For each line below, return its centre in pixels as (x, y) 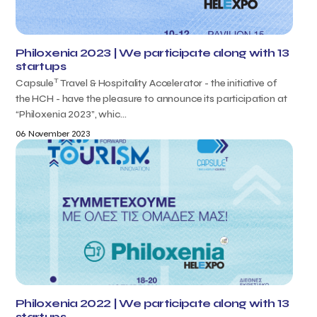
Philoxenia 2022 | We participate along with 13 (152, 303)
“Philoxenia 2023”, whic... (71, 114)
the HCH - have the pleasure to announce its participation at (151, 99)
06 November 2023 (53, 134)
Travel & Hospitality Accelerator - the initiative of (168, 83)
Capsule (35, 83)
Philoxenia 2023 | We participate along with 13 (152, 53)
